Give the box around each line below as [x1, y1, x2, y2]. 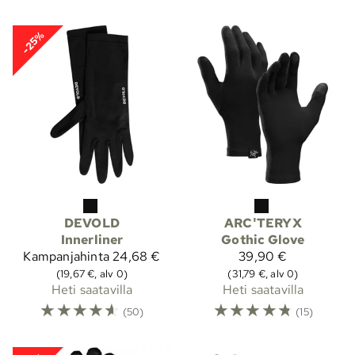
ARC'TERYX [224, 214, 302, 231]
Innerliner [60, 231, 124, 248]
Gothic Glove [221, 231, 305, 248]
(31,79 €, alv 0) [227, 265, 299, 281]
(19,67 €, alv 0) [55, 265, 128, 281]
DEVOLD [63, 214, 120, 231]
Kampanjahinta [23, 247, 109, 265]
